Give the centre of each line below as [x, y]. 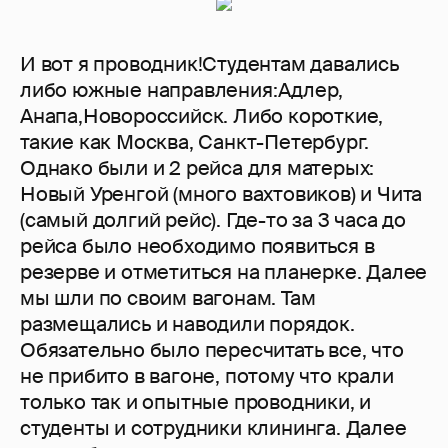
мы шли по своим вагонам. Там [168, 298]
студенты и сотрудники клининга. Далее [213, 428]
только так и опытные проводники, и [196, 402]
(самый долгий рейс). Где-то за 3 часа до [213, 220]
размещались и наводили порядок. [187, 324]
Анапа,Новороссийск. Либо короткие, [202, 116]
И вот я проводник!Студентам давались [209, 64]
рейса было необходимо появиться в [197, 246]
